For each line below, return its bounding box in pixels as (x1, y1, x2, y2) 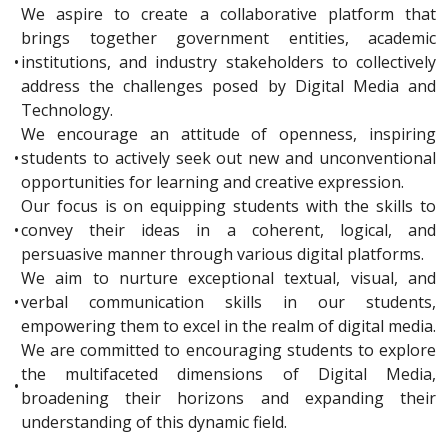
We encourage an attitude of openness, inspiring (21, 122, 436, 145)
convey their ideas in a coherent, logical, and (21, 218, 436, 241)
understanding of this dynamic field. (21, 410, 287, 433)
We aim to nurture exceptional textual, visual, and (21, 266, 436, 289)
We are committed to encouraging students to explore (21, 338, 436, 361)
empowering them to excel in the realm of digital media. (21, 314, 436, 337)
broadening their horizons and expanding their (21, 386, 436, 409)
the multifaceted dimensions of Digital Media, (21, 362, 436, 385)
